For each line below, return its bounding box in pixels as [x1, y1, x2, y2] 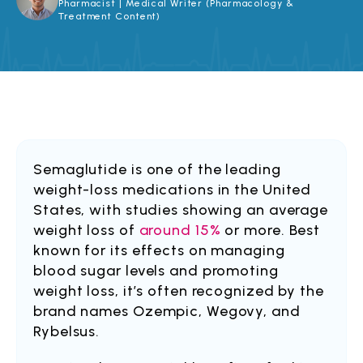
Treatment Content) [58, 11, 161, 22]
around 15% [139, 221, 221, 239]
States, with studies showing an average [33, 201, 329, 219]
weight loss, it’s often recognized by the [33, 282, 324, 300]
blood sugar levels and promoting [33, 262, 279, 280]
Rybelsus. [33, 322, 105, 340]
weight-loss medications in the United [33, 181, 312, 199]
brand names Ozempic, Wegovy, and [33, 302, 301, 320]
